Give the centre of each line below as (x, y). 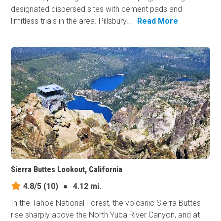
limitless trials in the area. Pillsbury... (72, 21)
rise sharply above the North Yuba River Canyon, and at (106, 215)
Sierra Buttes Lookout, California (67, 169)
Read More (158, 21)
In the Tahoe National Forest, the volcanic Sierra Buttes (106, 203)
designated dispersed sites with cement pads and (97, 9)
